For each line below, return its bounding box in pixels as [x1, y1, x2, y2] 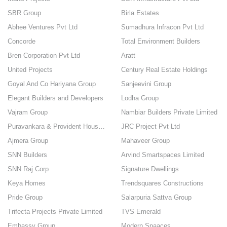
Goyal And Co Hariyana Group [8, 80, 96, 88]
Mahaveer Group [121, 137, 170, 144]
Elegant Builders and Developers [8, 94, 103, 102]
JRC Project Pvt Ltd [121, 123, 180, 130]
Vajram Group [8, 108, 48, 116]
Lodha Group [121, 94, 159, 102]
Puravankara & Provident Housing [98, 123, 105, 130]
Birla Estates [121, 9, 159, 17]
